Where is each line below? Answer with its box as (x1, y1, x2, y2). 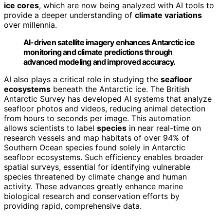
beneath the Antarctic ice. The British (51, 84, 189, 94)
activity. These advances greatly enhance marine (4, 181, 183, 191)
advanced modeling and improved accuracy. (23, 56, 176, 67)
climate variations (135, 10, 202, 20)
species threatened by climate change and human (4, 171, 187, 182)
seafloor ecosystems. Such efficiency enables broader (4, 152, 203, 162)
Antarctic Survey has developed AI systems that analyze (4, 93, 212, 104)
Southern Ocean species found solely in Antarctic (4, 142, 185, 152)
